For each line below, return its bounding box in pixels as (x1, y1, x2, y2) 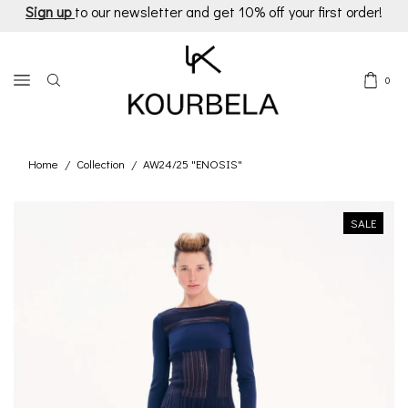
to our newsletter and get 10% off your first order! (75, 2, 382, 21)
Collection (76, 156, 125, 172)
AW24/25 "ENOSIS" (143, 156, 242, 172)
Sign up (25, 2, 71, 21)
